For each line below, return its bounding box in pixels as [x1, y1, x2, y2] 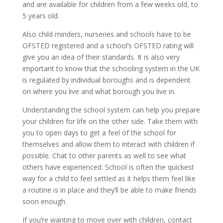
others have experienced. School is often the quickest [22, 162, 194, 172]
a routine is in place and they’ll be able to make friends [22, 185, 197, 195]
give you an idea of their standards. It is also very [22, 52, 180, 62]
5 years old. [22, 11, 59, 20]
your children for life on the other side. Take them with [22, 116, 198, 126]
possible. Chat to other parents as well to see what [22, 151, 186, 160]
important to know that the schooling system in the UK [22, 64, 200, 73]
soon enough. [22, 197, 67, 206]
